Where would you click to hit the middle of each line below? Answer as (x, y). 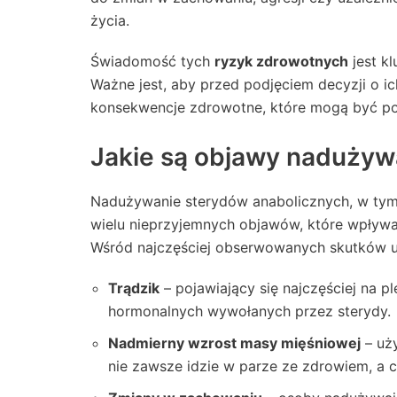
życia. (110, 21)
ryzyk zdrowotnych (281, 62)
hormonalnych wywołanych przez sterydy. (249, 311)
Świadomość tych (152, 62)
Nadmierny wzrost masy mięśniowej (234, 343)
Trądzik (134, 288)
